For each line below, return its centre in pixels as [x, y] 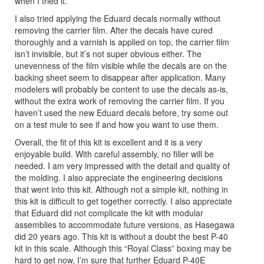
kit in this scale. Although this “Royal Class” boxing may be [123, 248]
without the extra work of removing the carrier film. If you [120, 100]
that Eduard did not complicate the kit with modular [109, 212]
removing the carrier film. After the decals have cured [114, 30]
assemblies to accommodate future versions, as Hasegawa [125, 224]
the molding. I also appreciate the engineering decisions [119, 177]
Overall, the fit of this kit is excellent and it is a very [108, 142]
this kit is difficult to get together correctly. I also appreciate [123, 201]
